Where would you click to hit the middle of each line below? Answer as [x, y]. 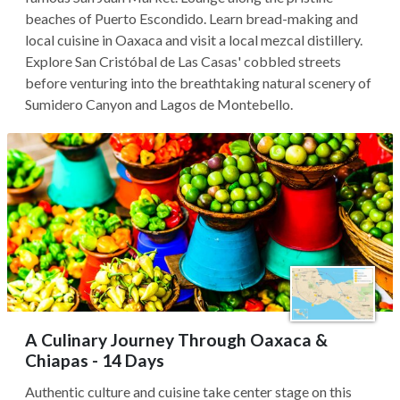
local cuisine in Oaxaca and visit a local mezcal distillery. [194, 40]
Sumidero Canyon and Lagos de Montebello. [159, 104]
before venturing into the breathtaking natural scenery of [198, 83]
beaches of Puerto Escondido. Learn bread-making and [192, 18]
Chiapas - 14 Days [95, 360]
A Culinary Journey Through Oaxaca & [176, 340]
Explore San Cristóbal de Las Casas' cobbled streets [183, 61]
